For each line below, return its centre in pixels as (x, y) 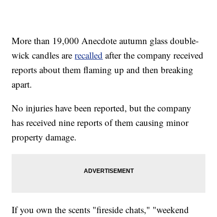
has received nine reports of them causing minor (100, 123)
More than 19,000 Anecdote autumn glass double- (105, 41)
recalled (89, 55)
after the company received (153, 55)
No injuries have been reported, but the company (102, 108)
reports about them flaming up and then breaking (103, 70)
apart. (22, 84)
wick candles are (43, 55)
